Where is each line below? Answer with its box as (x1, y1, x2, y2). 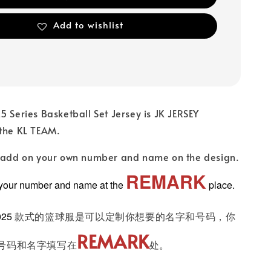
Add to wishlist (53, 18, 124, 31)
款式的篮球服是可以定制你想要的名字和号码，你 (15, 209, 236, 223)
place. (206, 178, 235, 192)
